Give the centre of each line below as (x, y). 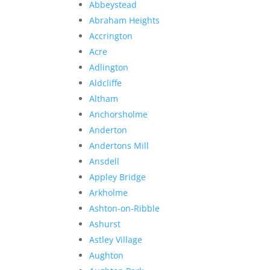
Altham (104, 98)
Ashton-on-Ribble (125, 208)
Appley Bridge (118, 177)
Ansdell (105, 161)
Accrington (111, 36)
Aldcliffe (106, 83)
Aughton (107, 255)
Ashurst (105, 224)
